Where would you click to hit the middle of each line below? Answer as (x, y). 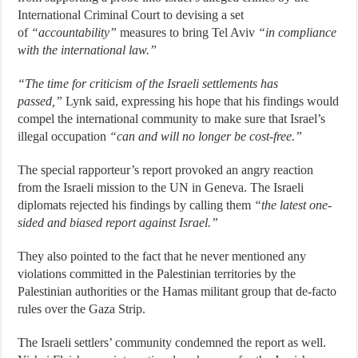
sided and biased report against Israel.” (118, 223)
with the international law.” (88, 50)
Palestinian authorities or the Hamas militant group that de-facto (177, 291)
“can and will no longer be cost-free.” (206, 136)
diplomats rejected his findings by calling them (136, 205)
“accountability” (74, 32)
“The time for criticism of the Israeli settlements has (148, 84)
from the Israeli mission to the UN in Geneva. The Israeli (161, 187)
